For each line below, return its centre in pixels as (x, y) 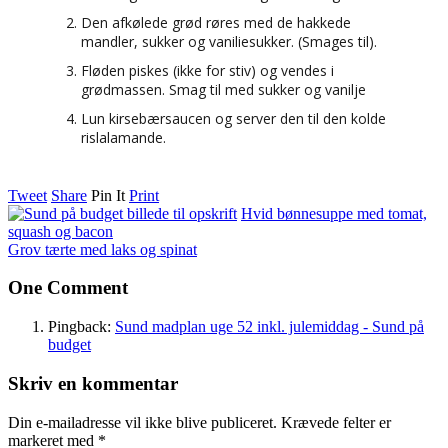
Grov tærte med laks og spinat (102, 249)
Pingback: (81, 327)
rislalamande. (123, 137)
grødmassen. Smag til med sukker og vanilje (223, 89)
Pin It (108, 195)
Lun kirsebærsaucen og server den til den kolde (233, 118)
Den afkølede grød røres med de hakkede (216, 22)
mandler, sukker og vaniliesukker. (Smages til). (229, 41)
